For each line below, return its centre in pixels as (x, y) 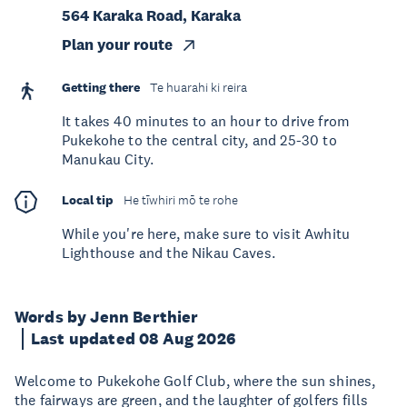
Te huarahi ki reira (199, 88)
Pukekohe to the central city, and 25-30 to (199, 140)
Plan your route (117, 45)
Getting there (101, 87)
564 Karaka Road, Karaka (151, 16)
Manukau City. (108, 159)
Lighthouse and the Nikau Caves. (169, 253)
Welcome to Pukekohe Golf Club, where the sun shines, (195, 381)
